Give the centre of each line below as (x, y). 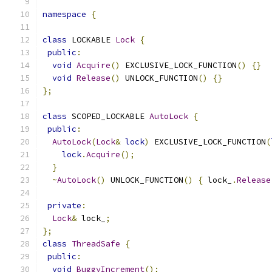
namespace (64, 14)
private (64, 206)
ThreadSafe (96, 244)
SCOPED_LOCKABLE (108, 116)
